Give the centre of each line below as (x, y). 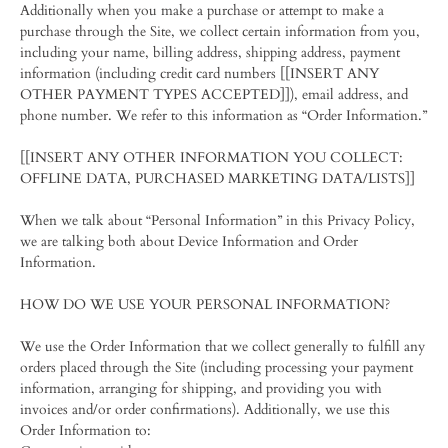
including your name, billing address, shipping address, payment (210, 52)
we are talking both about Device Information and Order (189, 241)
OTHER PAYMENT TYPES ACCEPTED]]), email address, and (214, 94)
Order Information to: (85, 430)
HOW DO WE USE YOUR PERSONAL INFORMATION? (205, 304)
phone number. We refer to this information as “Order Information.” (223, 115)
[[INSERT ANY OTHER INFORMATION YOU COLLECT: (211, 157)
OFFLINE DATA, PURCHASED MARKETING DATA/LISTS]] (217, 178)
